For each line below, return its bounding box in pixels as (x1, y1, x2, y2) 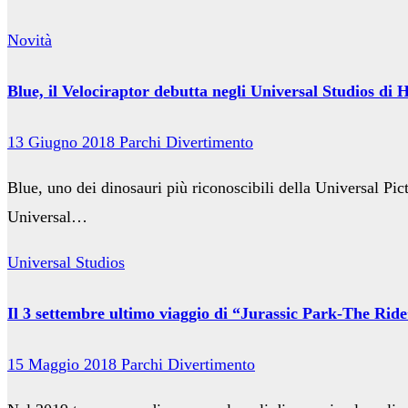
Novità (7, 31, 52, 50)
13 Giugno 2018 (7, 133, 119, 152)
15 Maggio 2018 (7, 354, 121, 373)
